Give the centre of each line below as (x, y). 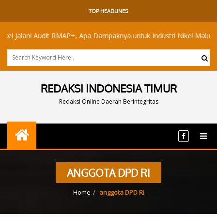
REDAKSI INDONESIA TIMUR (108, 88)
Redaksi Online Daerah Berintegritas (108, 101)
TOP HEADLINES (108, 11)
